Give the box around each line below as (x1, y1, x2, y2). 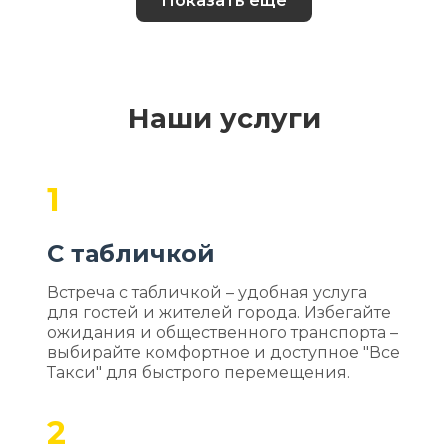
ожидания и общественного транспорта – (47, 323, 399, 342)
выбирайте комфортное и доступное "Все (47, 343, 401, 362)
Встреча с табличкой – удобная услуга (47, 283, 368, 302)
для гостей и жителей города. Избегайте (47, 303, 392, 322)
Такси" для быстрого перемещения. (47, 363, 351, 382)
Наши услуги (127, 102, 321, 135)
